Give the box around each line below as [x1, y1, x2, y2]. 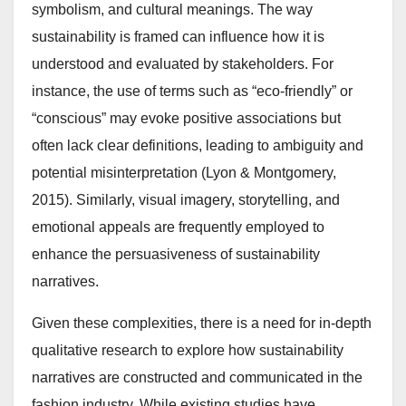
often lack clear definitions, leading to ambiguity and [32, 137, 363, 153]
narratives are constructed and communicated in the [32, 369, 362, 385]
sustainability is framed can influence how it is [32, 28, 324, 44]
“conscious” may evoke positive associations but [32, 110, 341, 126]
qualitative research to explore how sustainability [32, 342, 343, 358]
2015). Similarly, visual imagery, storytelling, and [32, 191, 340, 208]
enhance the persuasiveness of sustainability [32, 246, 320, 262]
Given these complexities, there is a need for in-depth [32, 314, 372, 331]
